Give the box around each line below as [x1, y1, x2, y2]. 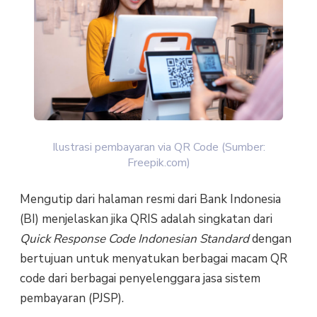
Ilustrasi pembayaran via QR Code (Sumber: [52, 139, 265, 155]
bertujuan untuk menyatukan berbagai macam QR [19, 250, 287, 267]
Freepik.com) [127, 154, 190, 171]
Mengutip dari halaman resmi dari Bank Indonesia [19, 190, 281, 207]
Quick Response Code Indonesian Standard [19, 230, 252, 247]
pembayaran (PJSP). [19, 289, 124, 306]
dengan [251, 230, 292, 247]
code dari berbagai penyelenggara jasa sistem [19, 270, 260, 287]
